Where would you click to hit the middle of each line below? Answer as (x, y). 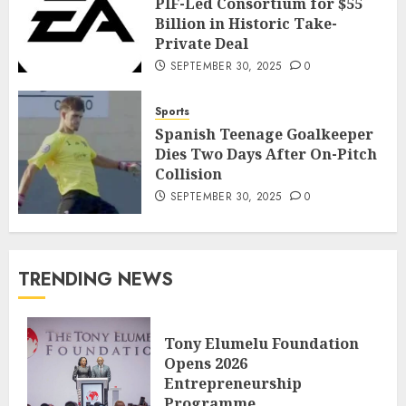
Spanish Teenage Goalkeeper (264, 134)
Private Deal (202, 44)
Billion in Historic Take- (246, 24)
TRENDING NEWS (96, 280)
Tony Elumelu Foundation (261, 344)
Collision (188, 174)
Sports (172, 111)
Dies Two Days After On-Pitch (266, 154)
